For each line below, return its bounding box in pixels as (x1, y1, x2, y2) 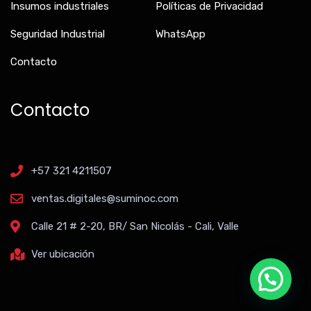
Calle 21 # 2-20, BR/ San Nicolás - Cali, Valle (31, 220, 239, 233)
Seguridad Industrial (10, 28, 105, 41)
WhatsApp (155, 28, 205, 41)
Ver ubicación (31, 248, 94, 261)
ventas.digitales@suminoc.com (31, 192, 178, 205)
